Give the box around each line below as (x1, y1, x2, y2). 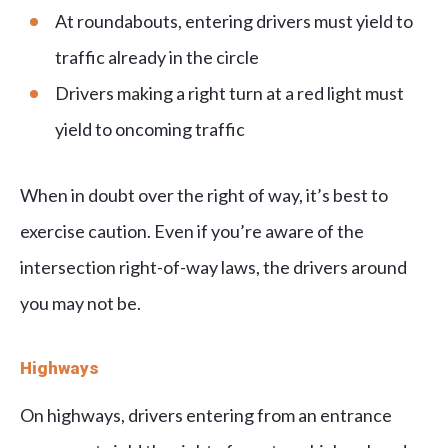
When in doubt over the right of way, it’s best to (20, 184, 388, 207)
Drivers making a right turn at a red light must (55, 82, 404, 105)
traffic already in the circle (55, 46, 259, 69)
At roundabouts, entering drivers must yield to (55, 10, 413, 33)
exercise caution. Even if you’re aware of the (20, 220, 364, 243)
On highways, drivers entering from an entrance (20, 404, 392, 427)
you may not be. (20, 292, 144, 315)
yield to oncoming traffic (55, 118, 245, 141)
